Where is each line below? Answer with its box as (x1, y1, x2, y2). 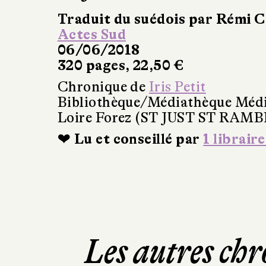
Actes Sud (57, 27, 126, 43)
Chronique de (57, 79, 149, 96)
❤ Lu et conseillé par (57, 131, 204, 148)
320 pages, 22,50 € (57, 58, 184, 74)
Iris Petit (148, 79, 206, 96)
